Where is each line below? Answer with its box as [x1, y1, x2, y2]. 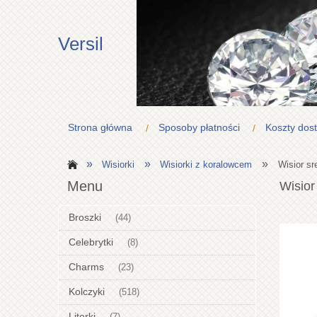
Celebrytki [69, 236, 113, 248]
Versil [58, 33, 103, 54]
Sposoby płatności [158, 122, 240, 133]
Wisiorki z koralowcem [160, 159, 253, 170]
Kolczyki [69, 286, 105, 298]
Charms [69, 261, 104, 273]
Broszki [69, 212, 101, 224]
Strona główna [68, 122, 133, 133]
